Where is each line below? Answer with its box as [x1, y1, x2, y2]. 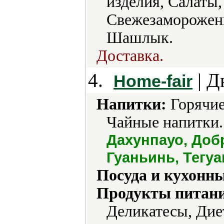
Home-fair [113, 71, 192, 90]
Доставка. [96, 47, 163, 64]
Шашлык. [106, 29, 173, 46]
